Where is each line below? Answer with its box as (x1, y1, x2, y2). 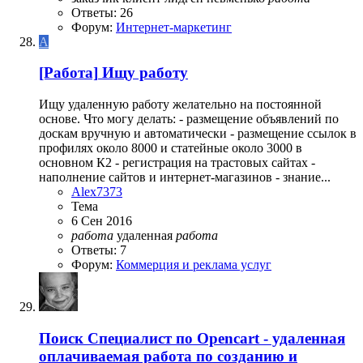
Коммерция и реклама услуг (116, 258, 271, 272)
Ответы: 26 (71, 5, 133, 19)
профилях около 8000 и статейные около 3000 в (39, 141, 302, 156)
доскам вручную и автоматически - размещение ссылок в (39, 126, 357, 141)
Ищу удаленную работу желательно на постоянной (39, 97, 322, 112)
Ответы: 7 (71, 243, 126, 258)
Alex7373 (71, 185, 122, 199)
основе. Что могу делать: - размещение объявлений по (39, 112, 339, 126)
